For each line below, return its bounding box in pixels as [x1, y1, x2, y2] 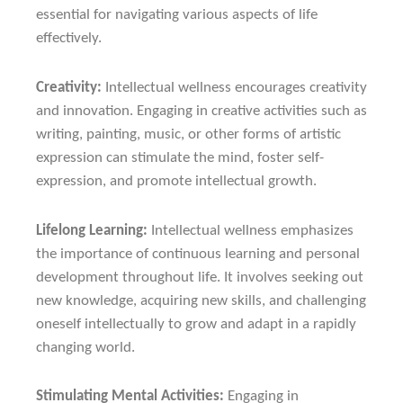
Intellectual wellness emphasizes [148, 222, 354, 238]
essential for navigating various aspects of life [36, 6, 318, 22]
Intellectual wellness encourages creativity [102, 79, 367, 95]
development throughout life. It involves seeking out [36, 269, 363, 285]
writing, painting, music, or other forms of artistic [36, 126, 341, 142]
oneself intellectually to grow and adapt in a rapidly [36, 316, 356, 332]
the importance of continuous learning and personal [36, 246, 360, 262]
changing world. [36, 339, 135, 355]
